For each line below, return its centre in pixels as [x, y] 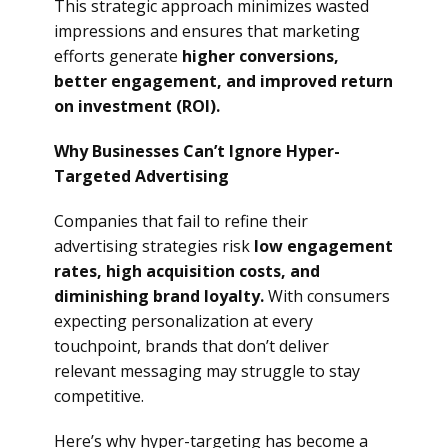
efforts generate [118, 56]
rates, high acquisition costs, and [187, 271]
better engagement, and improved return [223, 81]
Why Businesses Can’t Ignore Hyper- [197, 151]
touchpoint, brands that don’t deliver [191, 346]
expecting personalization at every [183, 321]
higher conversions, [260, 56]
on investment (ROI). [137, 106]
